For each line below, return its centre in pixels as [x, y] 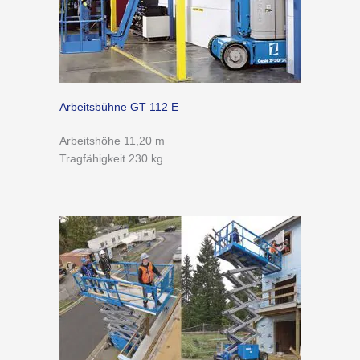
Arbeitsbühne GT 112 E [119, 107]
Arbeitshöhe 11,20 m [112, 141]
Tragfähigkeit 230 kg [111, 158]
